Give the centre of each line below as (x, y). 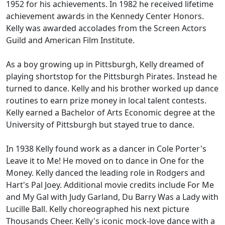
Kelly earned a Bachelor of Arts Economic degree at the (110, 113)
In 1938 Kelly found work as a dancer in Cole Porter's (106, 149)
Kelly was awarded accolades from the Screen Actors (106, 28)
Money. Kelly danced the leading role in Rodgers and (105, 173)
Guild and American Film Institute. (70, 40)
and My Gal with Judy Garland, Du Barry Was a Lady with (112, 197)
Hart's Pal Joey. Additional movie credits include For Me (110, 185)
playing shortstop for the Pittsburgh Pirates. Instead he (111, 76)
